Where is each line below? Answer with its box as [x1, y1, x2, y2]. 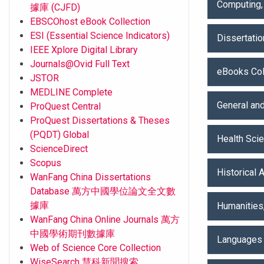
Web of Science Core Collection [30, 242, 161, 253]
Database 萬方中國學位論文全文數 [30, 185, 176, 197]
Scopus [30, 157, 61, 169]
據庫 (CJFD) [30, 1, 80, 13]
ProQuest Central [30, 100, 101, 112]
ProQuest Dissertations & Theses [30, 114, 170, 126]
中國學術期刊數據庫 [30, 227, 115, 239]
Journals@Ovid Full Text [30, 58, 130, 70]
